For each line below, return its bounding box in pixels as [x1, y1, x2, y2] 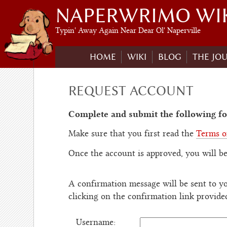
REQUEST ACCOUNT [68, 83, 194, 99]
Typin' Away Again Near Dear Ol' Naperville [55, 28, 201, 35]
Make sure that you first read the [68, 130, 196, 139]
